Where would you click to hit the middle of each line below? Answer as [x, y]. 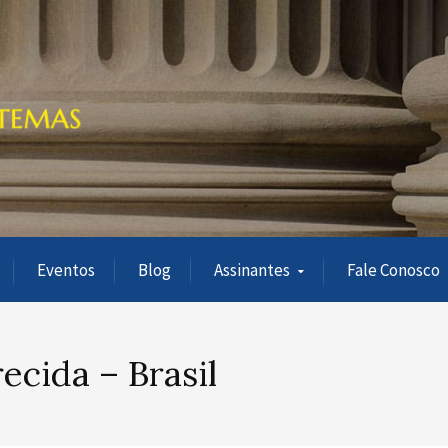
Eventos [66, 270]
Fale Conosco [393, 270]
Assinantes [252, 270]
